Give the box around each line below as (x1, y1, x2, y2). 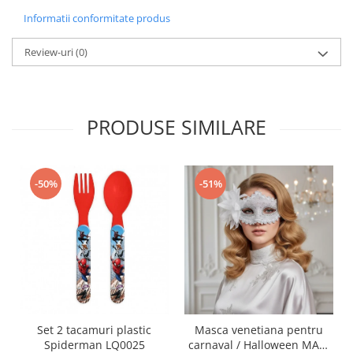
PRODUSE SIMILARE (87, 113, 266, 140)
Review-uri (24, 45, 76, 59)
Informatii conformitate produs (24, 11, 170, 25)
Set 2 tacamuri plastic (37, 322, 151, 338)
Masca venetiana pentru (195, 322, 323, 338)
